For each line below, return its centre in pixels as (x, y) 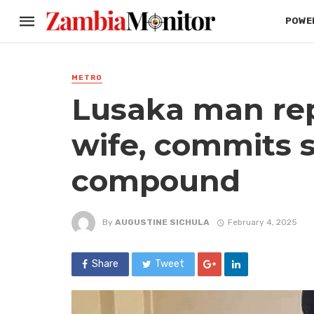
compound (156, 180)
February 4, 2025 (262, 222)
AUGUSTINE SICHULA (162, 222)
